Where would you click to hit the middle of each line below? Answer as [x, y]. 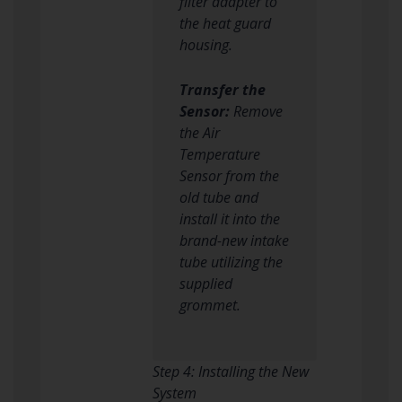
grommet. [210, 305]
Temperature [219, 154]
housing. [205, 44]
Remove [256, 111]
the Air [199, 132]
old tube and [218, 197]
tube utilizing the [231, 262]
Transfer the [222, 89]
